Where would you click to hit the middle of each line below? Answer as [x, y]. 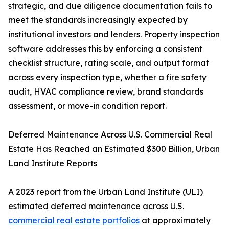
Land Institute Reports [53, 163]
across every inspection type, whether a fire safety [107, 77]
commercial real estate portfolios [74, 221]
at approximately [175, 221]
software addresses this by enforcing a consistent [105, 49]
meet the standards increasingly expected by [98, 20]
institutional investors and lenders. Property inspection [114, 35]
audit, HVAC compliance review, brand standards [106, 92]
